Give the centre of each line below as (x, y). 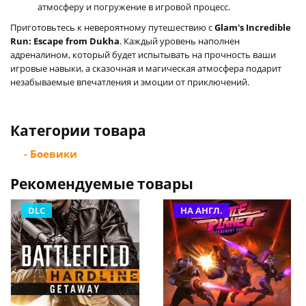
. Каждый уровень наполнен (180, 41)
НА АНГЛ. (201, 210)
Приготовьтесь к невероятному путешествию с (112, 27)
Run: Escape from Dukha (65, 41)
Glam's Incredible (253, 27)
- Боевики (51, 153)
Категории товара (78, 130)
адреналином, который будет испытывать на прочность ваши (143, 54)
